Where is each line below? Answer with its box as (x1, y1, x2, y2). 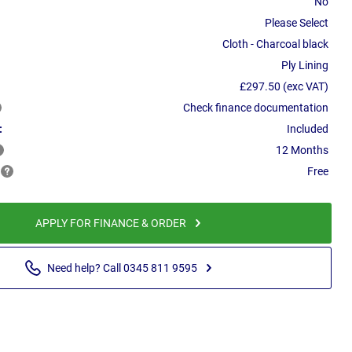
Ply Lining (281, 59, 328, 72)
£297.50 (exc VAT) (240, 80, 328, 93)
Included (287, 123, 328, 136)
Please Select (265, 16, 328, 30)
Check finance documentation (183, 101, 328, 115)
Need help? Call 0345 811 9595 (46, 262, 197, 275)
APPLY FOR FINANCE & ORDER (35, 217, 186, 230)
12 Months (276, 144, 328, 157)
